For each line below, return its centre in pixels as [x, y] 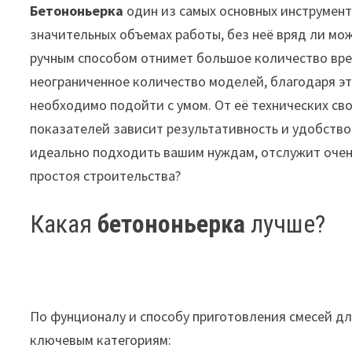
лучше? [286, 224]
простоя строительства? [106, 176]
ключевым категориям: [101, 339]
